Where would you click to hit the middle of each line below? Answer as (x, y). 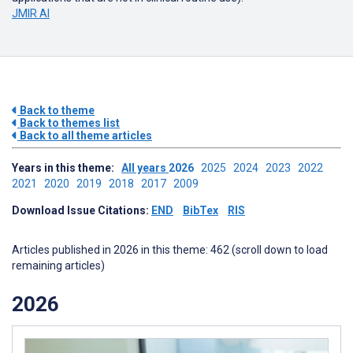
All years (145, 168)
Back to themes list (69, 123)
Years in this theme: (67, 168)
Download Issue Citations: (82, 210)
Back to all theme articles (85, 136)
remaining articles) (58, 266)
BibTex (201, 210)
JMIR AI (31, 13)
